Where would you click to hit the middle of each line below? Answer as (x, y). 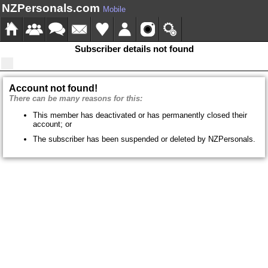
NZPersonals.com (51, 8)
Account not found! (53, 88)
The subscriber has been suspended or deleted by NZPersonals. (144, 139)
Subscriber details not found (134, 49)
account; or (52, 124)
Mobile (114, 9)
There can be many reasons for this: (76, 98)
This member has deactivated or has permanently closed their (140, 115)
